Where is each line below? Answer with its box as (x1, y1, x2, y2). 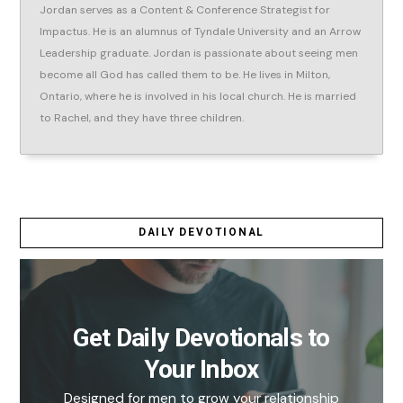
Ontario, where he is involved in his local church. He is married (40, 89, 357, 104)
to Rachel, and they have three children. (40, 111, 245, 126)
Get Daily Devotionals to (72, 322, 330, 353)
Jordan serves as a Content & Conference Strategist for (40, 3, 331, 18)
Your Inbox (143, 354, 259, 384)
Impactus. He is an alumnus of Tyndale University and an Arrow (40, 24, 362, 40)
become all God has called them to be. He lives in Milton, (40, 67, 331, 83)
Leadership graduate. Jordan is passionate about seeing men (40, 46, 359, 61)
